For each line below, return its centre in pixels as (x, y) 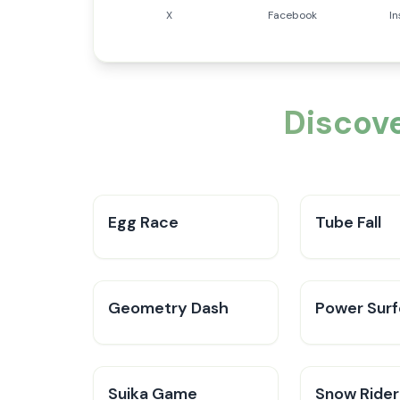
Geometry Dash (168, 308)
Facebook (293, 15)
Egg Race (143, 222)
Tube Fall (348, 222)
